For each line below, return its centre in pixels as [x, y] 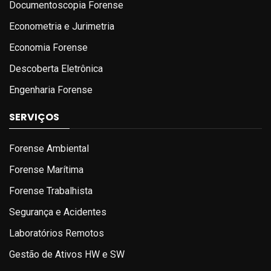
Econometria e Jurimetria [62, 26]
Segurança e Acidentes [58, 212]
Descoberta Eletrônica [56, 68]
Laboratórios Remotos [57, 233]
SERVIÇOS [34, 117]
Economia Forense [48, 47]
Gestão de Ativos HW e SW [67, 254]
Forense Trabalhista [51, 191]
